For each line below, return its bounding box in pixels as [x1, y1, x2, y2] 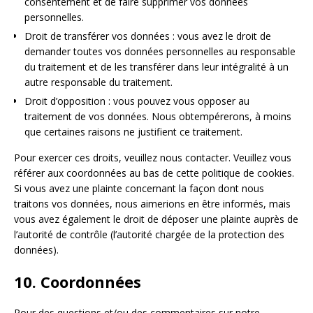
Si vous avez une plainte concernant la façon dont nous [14, 181, 264, 195]
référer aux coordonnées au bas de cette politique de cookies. [14, 166, 294, 180]
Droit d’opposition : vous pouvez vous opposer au [24, 94, 249, 108]
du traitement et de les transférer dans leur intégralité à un [24, 59, 289, 73]
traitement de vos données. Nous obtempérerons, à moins [24, 109, 291, 123]
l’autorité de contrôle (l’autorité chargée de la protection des [14, 227, 284, 241]
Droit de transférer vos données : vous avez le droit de [24, 29, 271, 43]
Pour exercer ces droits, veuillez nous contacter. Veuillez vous [14, 150, 291, 164]
